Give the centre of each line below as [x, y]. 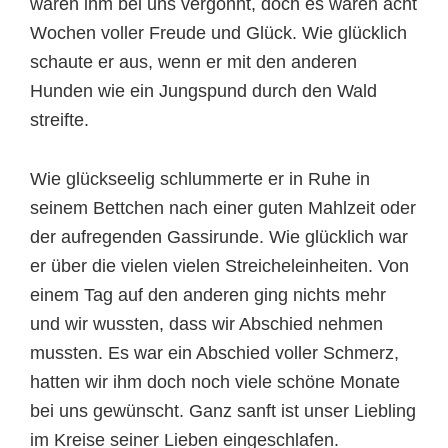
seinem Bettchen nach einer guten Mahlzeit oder [223, 208]
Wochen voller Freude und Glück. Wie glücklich [218, 33]
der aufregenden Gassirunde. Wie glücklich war [219, 237]
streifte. [59, 120]
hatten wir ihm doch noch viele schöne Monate [215, 382]
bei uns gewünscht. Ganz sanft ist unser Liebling [223, 411]
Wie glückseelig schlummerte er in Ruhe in [200, 179]
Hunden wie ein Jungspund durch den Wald [203, 91]
